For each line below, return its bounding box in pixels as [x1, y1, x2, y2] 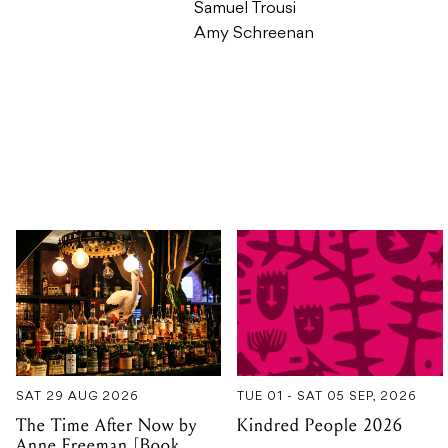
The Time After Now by [16, 414, 197, 436]
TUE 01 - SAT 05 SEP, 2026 [237, 390, 418, 403]
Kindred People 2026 [237, 414, 404, 436]
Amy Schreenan [194, 26, 314, 43]
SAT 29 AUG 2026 [16, 390, 139, 403]
